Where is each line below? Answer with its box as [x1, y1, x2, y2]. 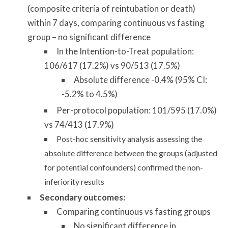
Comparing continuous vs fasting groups [56, 206, 211, 217]
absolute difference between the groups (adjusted [44, 148, 218, 158]
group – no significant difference [27, 32, 151, 43]
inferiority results [44, 176, 105, 186]
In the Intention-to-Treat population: [56, 46, 194, 57]
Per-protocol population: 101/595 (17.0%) [56, 104, 217, 116]
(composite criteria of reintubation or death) [27, 3, 195, 14]
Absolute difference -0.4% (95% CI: [73, 74, 207, 85]
